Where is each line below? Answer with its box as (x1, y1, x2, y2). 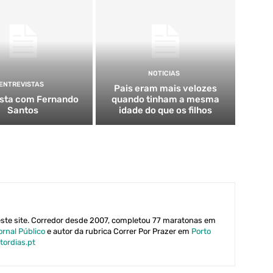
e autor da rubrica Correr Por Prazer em (45, 226, 191, 236)
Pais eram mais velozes (114, 82, 218, 94)
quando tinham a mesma (112, 93, 220, 105)
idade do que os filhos (119, 104, 213, 116)
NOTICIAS (148, 69, 180, 77)
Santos (7, 104, 39, 116)
